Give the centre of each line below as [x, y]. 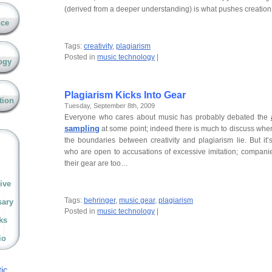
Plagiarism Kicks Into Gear [125, 95]
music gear [137, 201]
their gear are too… [96, 164]
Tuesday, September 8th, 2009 [110, 106]
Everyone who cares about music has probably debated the [168, 117]
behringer [100, 201]
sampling [82, 129]
